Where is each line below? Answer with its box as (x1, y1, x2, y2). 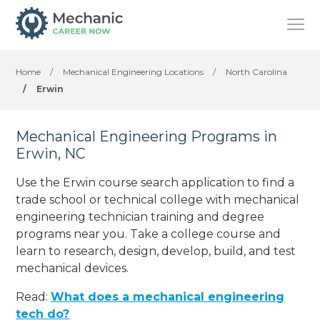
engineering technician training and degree (16, 209, 265, 224)
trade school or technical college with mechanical (16, 192, 300, 206)
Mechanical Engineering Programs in (16, 128, 278, 145)
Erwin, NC (16, 145, 86, 162)
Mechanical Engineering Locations (63, 66, 204, 77)
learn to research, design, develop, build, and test (16, 244, 296, 258)
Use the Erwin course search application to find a (16, 175, 295, 189)
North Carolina (226, 66, 288, 77)
